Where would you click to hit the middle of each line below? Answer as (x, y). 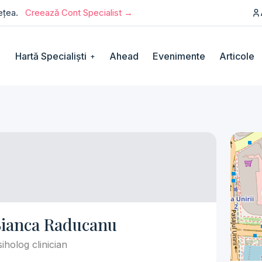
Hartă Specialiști (52, 56)
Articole (237, 56)
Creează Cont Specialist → (79, 13)
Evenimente (179, 56)
